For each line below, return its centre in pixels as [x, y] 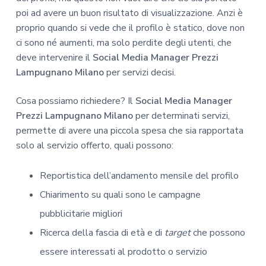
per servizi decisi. [140, 73]
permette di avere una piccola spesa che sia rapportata [129, 130]
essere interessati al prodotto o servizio [123, 251]
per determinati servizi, [181, 115]
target [177, 232]
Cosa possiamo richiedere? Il [75, 101]
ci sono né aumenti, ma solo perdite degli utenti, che [123, 43]
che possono [218, 232]
